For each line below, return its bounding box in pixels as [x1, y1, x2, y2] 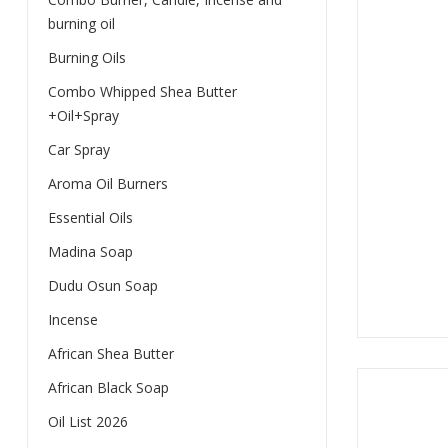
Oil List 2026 [47, 412, 128, 431]
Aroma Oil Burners [47, 174, 168, 193]
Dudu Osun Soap [47, 276, 158, 295]
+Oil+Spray [47, 106, 119, 125]
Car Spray [47, 140, 110, 159]
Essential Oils [47, 208, 133, 227]
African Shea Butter [47, 344, 174, 363]
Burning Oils [47, 48, 126, 67]
